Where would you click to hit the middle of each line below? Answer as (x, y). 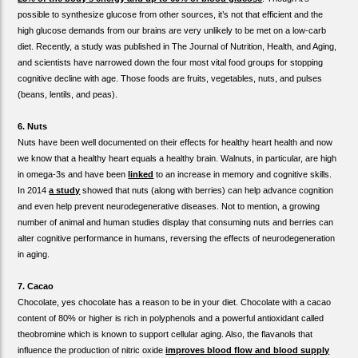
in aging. (34, 254)
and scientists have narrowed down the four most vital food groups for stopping (171, 62)
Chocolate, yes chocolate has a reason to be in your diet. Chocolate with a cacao (175, 302)
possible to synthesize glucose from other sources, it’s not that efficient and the (171, 14)
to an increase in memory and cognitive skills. (243, 174)
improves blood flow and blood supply (248, 350)
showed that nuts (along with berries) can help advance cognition (207, 190)
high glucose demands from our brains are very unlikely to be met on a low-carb (172, 30)
